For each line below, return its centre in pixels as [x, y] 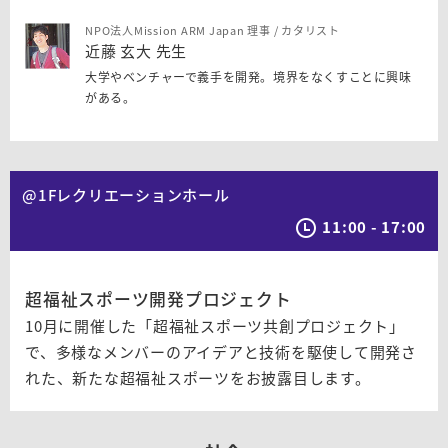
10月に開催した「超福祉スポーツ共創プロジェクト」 [215, 326]
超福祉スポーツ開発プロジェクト [158, 298]
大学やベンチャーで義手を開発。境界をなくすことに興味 [248, 77]
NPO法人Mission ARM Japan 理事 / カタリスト [212, 30]
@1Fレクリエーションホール [126, 195]
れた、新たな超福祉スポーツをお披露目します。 [198, 378]
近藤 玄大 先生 [136, 51]
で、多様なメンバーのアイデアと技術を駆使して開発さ [221, 352]
